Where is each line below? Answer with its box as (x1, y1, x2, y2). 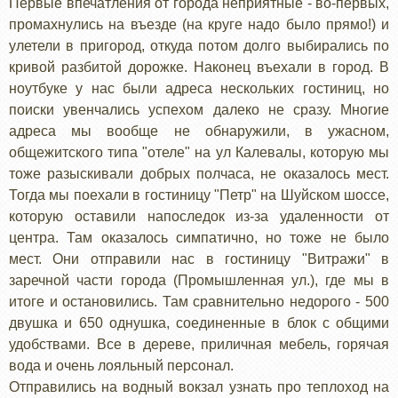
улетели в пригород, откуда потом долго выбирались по (9, 37, 389, 53)
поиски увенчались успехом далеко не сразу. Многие (9, 101, 389, 117)
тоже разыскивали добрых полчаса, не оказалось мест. (9, 165, 389, 181)
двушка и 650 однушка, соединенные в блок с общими (9, 314, 389, 330)
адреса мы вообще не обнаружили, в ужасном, (9, 123, 389, 139)
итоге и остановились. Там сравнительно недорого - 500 (9, 293, 389, 309)
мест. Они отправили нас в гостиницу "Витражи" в (9, 251, 389, 267)
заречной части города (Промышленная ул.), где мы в (9, 272, 389, 288)
